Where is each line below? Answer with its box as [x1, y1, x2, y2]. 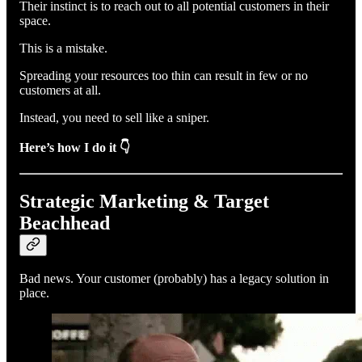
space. [19, 13, 54, 27]
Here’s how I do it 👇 [19, 140, 130, 154]
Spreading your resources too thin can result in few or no [19, 68, 308, 82]
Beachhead [19, 212, 110, 234]
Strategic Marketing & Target [19, 190, 269, 212]
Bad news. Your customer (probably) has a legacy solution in [19, 271, 329, 286]
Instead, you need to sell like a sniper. [19, 110, 213, 124]
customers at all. [19, 82, 104, 97]
